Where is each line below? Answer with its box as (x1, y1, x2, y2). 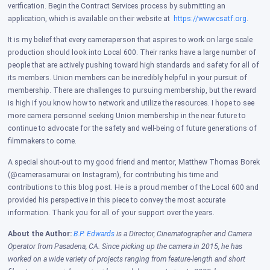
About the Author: (8, 230, 72, 239)
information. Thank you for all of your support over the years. (8, 209, 217, 218)
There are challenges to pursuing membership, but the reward (53, 86, 257, 95)
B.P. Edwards (74, 230, 115, 239)
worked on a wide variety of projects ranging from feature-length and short (8, 255, 246, 264)
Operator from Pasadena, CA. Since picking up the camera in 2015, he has (8, 242, 243, 251)
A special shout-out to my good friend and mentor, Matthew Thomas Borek (8, 158, 260, 167)
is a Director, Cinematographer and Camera (115, 230, 253, 239)
